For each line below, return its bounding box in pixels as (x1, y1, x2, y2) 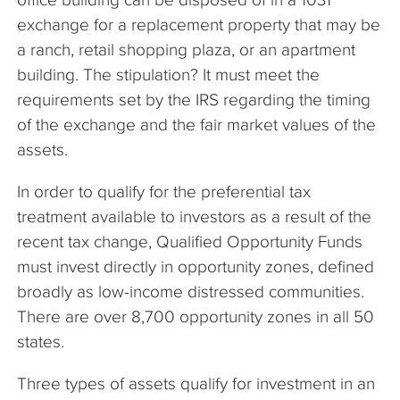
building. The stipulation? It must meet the (17, 64, 320, 84)
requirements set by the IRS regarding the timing (17, 89, 371, 109)
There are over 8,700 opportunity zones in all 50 (17, 306, 374, 326)
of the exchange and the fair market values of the (17, 114, 376, 134)
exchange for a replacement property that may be (17, 14, 380, 34)
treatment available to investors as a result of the (17, 206, 371, 226)
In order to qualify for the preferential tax (17, 181, 311, 201)
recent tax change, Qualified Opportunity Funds (17, 231, 362, 251)
